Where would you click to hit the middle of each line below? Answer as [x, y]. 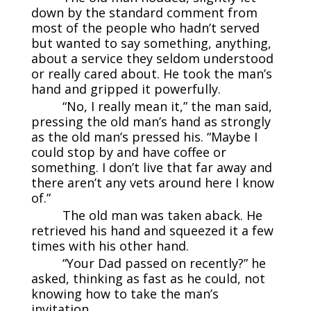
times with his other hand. [110, 245]
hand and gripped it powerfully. [126, 89]
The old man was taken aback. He [162, 215]
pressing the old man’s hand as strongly [151, 121]
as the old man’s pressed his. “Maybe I [144, 136]
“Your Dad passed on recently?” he [164, 263]
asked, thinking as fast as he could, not [148, 278]
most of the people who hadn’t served [145, 27]
